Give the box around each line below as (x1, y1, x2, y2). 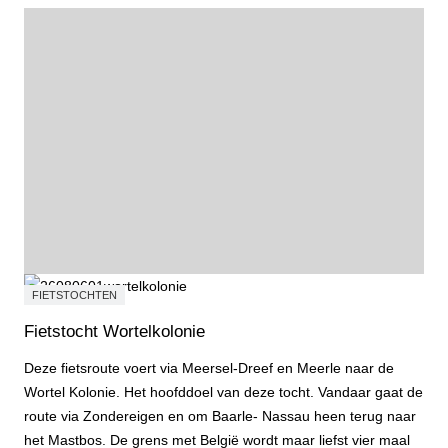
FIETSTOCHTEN (32, 289, 117, 302)
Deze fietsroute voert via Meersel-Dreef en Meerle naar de (24, 360, 394, 377)
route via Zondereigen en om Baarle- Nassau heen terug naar (24, 408, 416, 425)
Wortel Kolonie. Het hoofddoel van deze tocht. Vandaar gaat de (24, 384, 423, 401)
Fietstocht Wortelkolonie (24, 321, 205, 342)
